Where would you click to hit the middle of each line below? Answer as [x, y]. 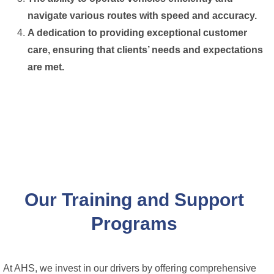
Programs [134, 223]
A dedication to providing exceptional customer [137, 32]
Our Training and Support [134, 199]
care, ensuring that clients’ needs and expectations [145, 50]
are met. [46, 67]
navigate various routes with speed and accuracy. [142, 15]
